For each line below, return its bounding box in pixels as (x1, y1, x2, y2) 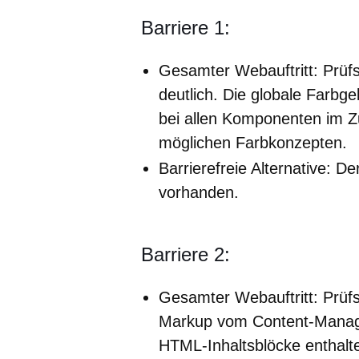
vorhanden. (159, 183, 239, 201)
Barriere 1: (141, 16, 230, 38)
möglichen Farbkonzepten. (159, 133, 347, 151)
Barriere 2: (141, 243, 230, 265)
